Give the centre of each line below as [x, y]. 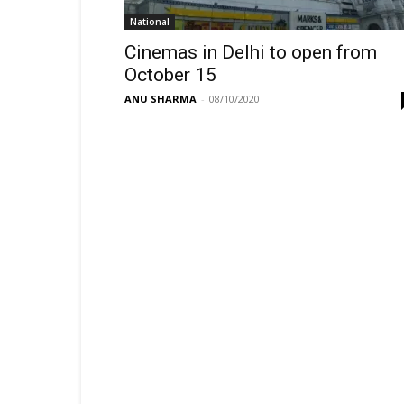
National [150, 22]
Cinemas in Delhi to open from [251, 52]
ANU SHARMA [161, 99]
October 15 [170, 75]
